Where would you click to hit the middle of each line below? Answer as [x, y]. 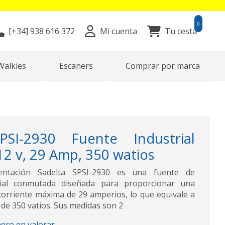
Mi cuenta [118, 31]
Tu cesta [181, 31]
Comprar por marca [162, 66]
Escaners [76, 66]
